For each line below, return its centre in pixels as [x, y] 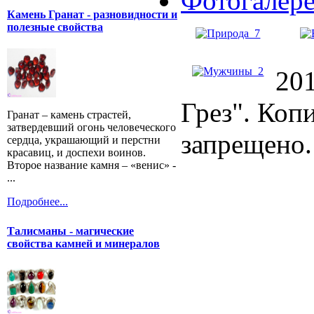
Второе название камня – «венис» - [91, 165]
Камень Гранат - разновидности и [92, 14]
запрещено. [246, 144]
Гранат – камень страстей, [69, 115]
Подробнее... [37, 202]
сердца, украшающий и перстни [84, 140]
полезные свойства [55, 27]
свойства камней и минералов [83, 243]
